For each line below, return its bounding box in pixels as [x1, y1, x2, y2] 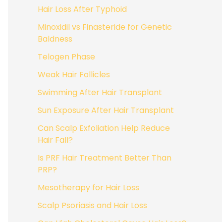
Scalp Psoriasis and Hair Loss [38, 200, 147, 212]
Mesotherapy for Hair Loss [38, 182, 139, 194]
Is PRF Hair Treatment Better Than [38, 152, 171, 164]
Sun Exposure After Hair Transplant [38, 105, 174, 116]
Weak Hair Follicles [38, 69, 110, 81]
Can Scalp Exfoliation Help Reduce [38, 122, 170, 134]
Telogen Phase [38, 51, 95, 63]
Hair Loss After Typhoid [38, 3, 127, 15]
